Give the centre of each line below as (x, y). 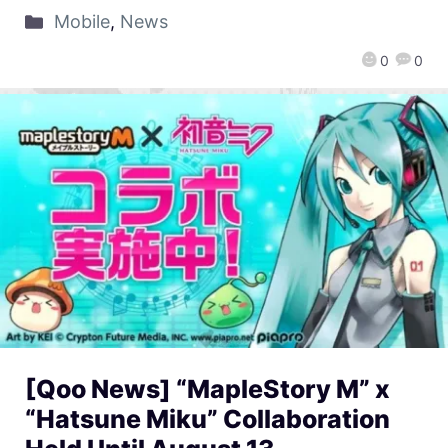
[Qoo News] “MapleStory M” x (207, 388)
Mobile (81, 22)
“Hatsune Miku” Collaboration (207, 418)
